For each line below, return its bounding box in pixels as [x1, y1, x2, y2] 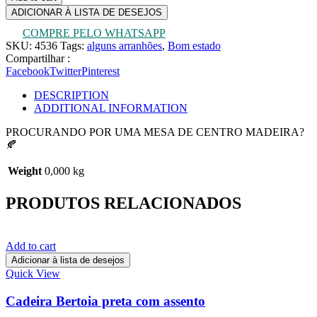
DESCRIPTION [34, 89, 109, 102]
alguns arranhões [87, 40, 162, 52]
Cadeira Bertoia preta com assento [6, 293, 205, 309]
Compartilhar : [6, 52, 70, 65]
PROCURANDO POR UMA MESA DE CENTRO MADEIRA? [6, 126, 304, 139]
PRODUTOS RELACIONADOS [6, 193, 241, 212]
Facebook [6, 65, 50, 78]
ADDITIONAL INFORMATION [34, 102, 188, 115]
